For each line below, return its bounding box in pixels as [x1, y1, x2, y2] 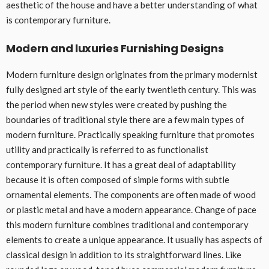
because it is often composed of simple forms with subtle [6, 174, 229, 186]
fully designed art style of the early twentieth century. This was [6, 84, 256, 95]
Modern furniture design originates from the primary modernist [6, 69, 258, 80]
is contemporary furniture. [6, 14, 112, 26]
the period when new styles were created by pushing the [6, 99, 227, 110]
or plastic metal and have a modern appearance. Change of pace [6, 204, 256, 216]
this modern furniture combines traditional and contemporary [6, 219, 249, 231]
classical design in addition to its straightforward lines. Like [6, 249, 241, 261]
